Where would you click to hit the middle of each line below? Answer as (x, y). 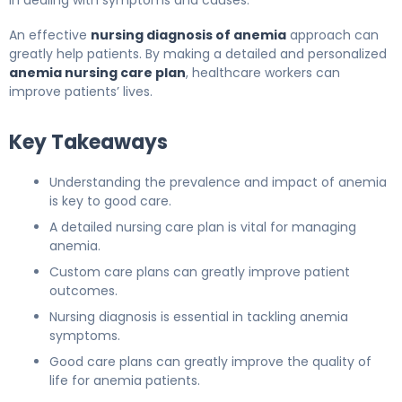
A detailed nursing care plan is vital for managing (203, 227)
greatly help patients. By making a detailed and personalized (198, 54)
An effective (50, 35)
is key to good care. (110, 201)
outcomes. (83, 291)
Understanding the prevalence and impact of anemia (218, 183)
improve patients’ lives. (81, 92)
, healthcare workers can (263, 73)
